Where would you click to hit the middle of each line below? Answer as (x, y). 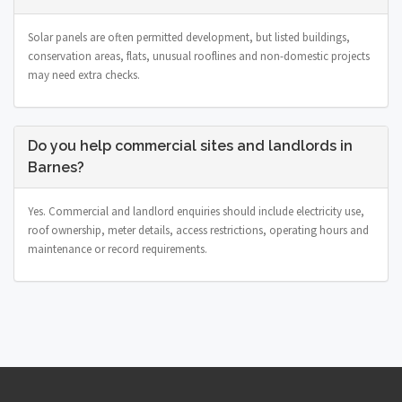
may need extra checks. (84, 74)
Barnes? (56, 167)
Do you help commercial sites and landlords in (190, 145)
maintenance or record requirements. (118, 249)
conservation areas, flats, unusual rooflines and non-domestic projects (199, 56)
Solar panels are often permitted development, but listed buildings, (189, 37)
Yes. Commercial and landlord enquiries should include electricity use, (196, 211)
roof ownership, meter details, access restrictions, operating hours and (198, 230)
